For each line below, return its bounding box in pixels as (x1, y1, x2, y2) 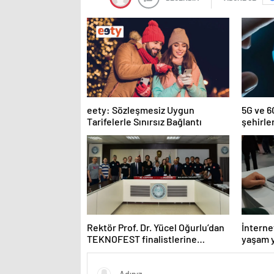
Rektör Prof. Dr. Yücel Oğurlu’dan (87, 221, 224, 233)
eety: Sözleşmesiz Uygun (87, 103, 194, 116)
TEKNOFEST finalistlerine (87, 232, 197, 245)
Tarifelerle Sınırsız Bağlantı (87, 115, 202, 127)
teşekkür (87, 244, 125, 256)
